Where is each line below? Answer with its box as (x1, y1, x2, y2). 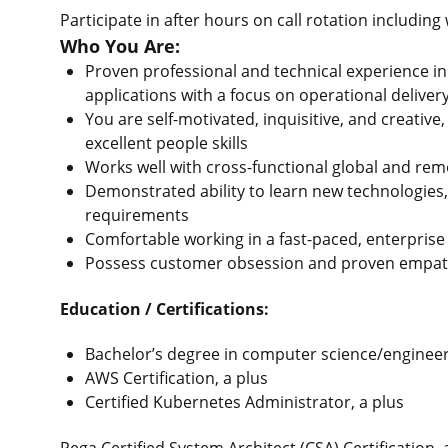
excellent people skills (84, 132, 248, 155)
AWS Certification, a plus (84, 367, 268, 390)
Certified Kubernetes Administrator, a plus (84, 391, 404, 414)
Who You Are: (60, 33, 180, 59)
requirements (84, 204, 189, 227)
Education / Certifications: (60, 297, 269, 320)
